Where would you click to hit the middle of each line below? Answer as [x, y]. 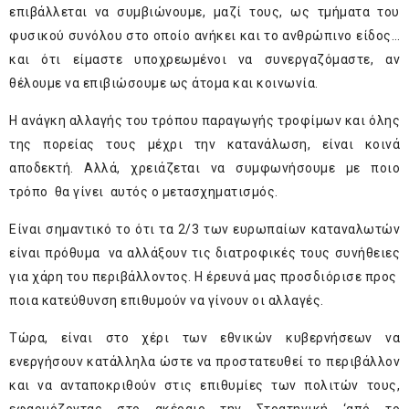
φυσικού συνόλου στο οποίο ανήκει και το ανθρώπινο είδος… [204, 36]
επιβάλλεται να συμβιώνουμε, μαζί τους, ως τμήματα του [204, 12]
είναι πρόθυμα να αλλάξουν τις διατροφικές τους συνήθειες [204, 253]
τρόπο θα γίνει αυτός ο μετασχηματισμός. [147, 192]
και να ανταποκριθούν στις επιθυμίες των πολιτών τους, [204, 386]
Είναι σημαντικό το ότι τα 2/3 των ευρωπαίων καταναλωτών [204, 230]
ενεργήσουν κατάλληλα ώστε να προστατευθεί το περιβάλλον [204, 362]
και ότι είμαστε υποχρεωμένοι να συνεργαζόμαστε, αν [204, 60]
